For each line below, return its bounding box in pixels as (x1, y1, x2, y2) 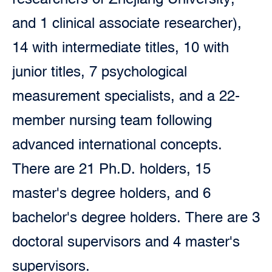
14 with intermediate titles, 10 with (12, 39, 229, 55)
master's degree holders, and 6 (12, 185, 211, 201)
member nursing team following (12, 112, 212, 128)
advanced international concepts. (12, 136, 222, 152)
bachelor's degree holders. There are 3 (12, 209, 260, 225)
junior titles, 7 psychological (12, 63, 187, 80)
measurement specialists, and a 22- (12, 87, 240, 104)
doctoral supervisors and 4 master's (12, 233, 240, 250)
